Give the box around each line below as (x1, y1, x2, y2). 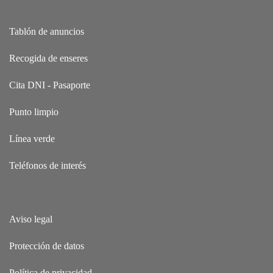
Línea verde (9, 133, 55, 144)
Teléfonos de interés (9, 160, 86, 171)
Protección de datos (9, 241, 84, 252)
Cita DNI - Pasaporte (9, 80, 90, 91)
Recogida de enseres (9, 53, 88, 64)
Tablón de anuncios (9, 26, 84, 37)
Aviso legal (9, 214, 52, 225)
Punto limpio (9, 107, 58, 118)
